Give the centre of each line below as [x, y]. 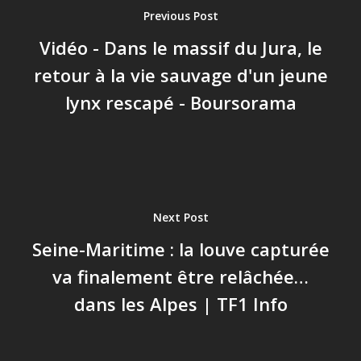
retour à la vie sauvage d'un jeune [180, 75]
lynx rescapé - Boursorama [180, 102]
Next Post [180, 217]
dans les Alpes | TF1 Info [180, 303]
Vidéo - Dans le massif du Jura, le [180, 47]
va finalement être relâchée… [180, 276]
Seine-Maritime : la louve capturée [180, 249]
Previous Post [180, 15]
